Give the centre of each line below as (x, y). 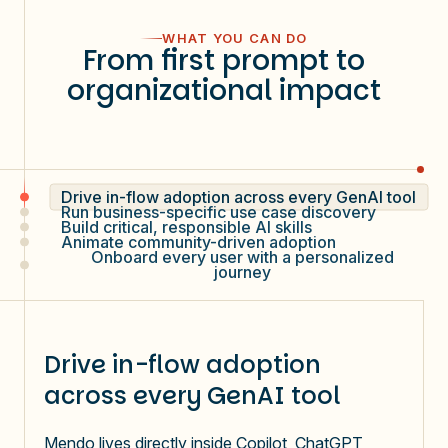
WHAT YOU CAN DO (235, 37)
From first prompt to (224, 60)
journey (242, 271)
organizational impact (224, 90)
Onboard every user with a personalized (242, 256)
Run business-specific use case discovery (218, 211)
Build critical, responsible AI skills (186, 226)
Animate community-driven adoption (198, 241)
